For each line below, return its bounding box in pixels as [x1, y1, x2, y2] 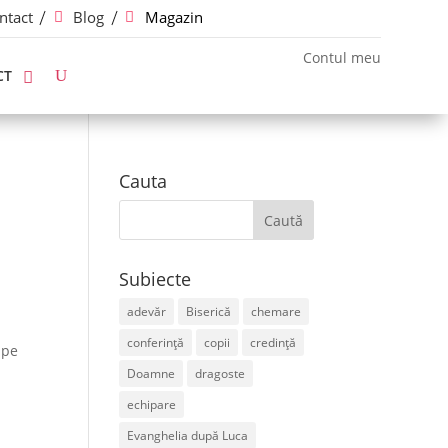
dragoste [195, 365, 246, 382]
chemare [251, 303, 302, 320]
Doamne [127, 365, 176, 382]
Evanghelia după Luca [127, 427, 249, 444]
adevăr [127, 303, 167, 320]
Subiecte [119, 267, 192, 291]
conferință [127, 334, 185, 351]
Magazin [144, 7, 203, 27]
